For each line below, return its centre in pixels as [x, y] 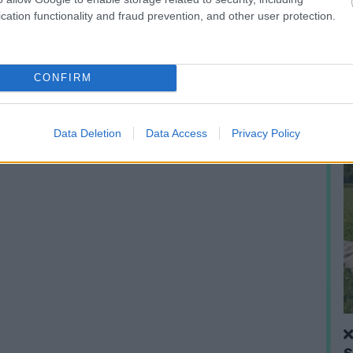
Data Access [176, 133]
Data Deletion [87, 133]
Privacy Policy [266, 133]
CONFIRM [63, 78]
